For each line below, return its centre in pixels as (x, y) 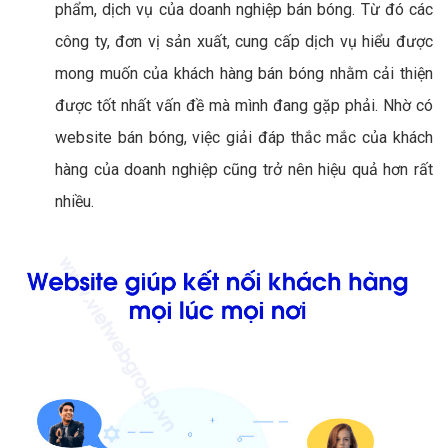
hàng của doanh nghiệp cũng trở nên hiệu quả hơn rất (244, 169)
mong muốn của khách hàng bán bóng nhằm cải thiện (244, 73)
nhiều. (74, 201)
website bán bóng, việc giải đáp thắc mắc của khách (244, 137)
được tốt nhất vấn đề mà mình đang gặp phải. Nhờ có (244, 105)
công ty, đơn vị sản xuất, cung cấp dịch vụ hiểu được (244, 41)
